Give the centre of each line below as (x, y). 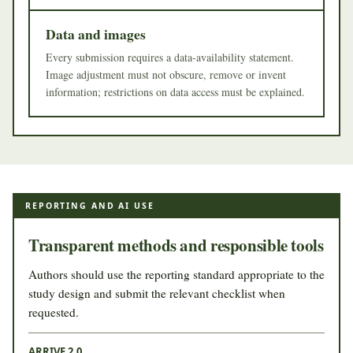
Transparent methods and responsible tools (176, 245)
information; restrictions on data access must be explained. (175, 91)
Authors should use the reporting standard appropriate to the (176, 274)
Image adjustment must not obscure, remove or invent (166, 74)
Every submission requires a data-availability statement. (170, 57)
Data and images (96, 33)
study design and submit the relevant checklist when (157, 293)
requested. (54, 312)
